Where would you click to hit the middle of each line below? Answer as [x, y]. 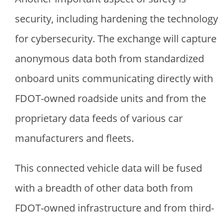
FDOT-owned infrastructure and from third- [114, 208]
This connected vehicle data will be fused [109, 168]
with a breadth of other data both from [104, 188]
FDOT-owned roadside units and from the [111, 98]
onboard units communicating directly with [114, 78]
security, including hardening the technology [116, 19]
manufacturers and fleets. [74, 138]
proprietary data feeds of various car [99, 118]
